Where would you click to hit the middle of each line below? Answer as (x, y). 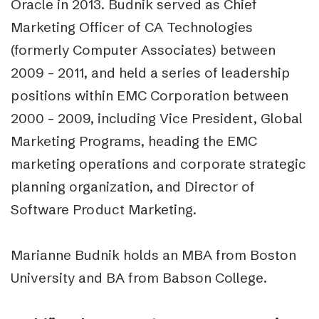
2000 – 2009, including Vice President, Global (157, 118)
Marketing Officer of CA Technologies (132, 27)
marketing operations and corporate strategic (158, 164)
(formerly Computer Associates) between (143, 50)
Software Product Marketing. (104, 209)
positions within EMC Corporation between (150, 95)
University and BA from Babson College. (139, 278)
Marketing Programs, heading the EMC (134, 141)
